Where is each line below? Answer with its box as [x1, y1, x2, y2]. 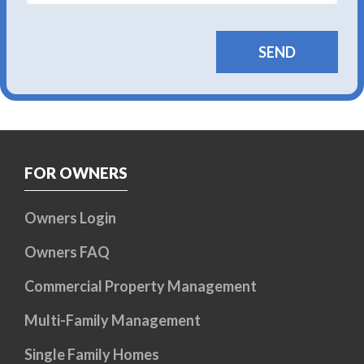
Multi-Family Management [24, 311, 201, 330]
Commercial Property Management [24, 277, 257, 296]
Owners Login [24, 209, 116, 227]
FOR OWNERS [24, 163, 128, 183]
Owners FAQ [24, 243, 110, 262]
